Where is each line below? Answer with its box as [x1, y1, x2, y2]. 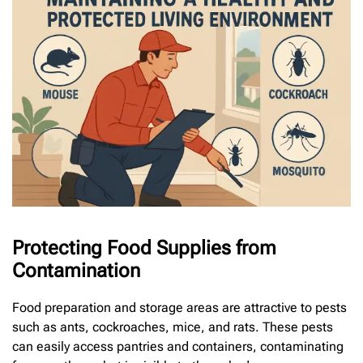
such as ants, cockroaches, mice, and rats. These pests [12, 319, 333, 335]
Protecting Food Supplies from [12, 237, 276, 260]
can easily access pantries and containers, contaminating [12, 339, 344, 355]
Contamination [12, 259, 140, 283]
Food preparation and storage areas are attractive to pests [12, 300, 347, 316]
